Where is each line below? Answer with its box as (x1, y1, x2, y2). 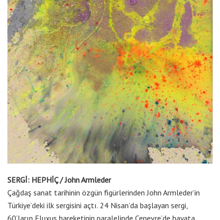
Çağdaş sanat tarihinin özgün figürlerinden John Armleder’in (7, 187, 200, 197)
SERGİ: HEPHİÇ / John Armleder (7, 174, 111, 185)
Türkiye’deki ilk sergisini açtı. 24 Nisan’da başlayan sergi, (7, 200, 188, 210)
